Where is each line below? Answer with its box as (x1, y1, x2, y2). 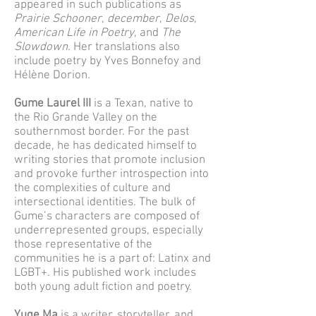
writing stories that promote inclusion (14, 153, 205, 167)
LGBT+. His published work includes (14, 266, 196, 280)
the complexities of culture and (14, 181, 171, 195)
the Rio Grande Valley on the (14, 111, 157, 125)
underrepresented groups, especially (14, 224, 203, 238)
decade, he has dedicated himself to (14, 139, 197, 153)
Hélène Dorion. (14, 68, 90, 83)
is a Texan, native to (94, 97, 193, 111)
